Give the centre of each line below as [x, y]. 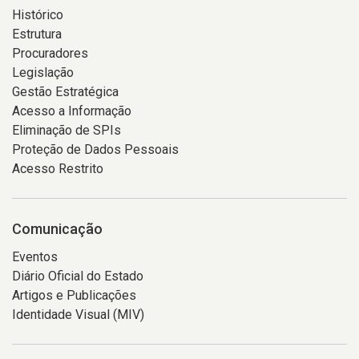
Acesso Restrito [58, 169]
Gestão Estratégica [65, 92]
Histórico [38, 15]
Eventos [35, 257]
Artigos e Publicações [74, 295]
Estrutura [37, 34]
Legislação [43, 73]
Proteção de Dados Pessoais [95, 149]
